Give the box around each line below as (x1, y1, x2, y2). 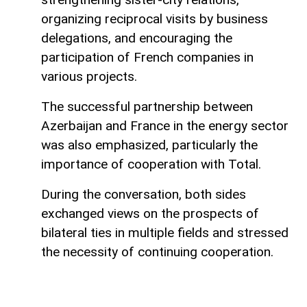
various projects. (41, 68, 137, 84)
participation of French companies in (41, 49, 254, 65)
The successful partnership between (41, 98, 253, 114)
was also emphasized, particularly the (41, 136, 258, 153)
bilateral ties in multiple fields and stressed (41, 224, 288, 241)
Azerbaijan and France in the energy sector (41, 117, 288, 134)
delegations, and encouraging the (41, 29, 232, 46)
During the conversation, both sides (41, 186, 246, 202)
